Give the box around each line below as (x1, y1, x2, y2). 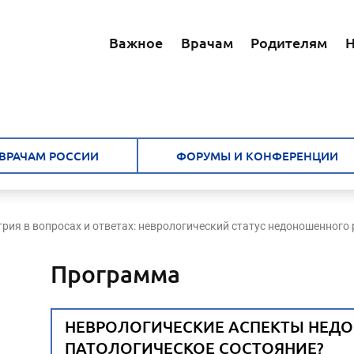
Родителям (250, 32, 328, 51)
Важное (108, 32, 163, 51)
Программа (51, 258, 180, 288)
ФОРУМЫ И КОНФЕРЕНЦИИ (175, 147, 338, 164)
